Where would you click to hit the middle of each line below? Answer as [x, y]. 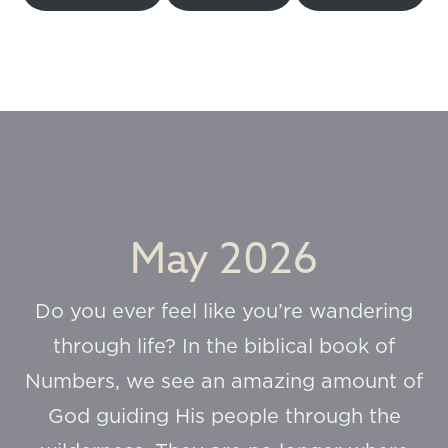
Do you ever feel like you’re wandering [224, 312]
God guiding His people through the [224, 417]
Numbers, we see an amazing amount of [224, 382]
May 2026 [224, 258]
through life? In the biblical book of [224, 347]
